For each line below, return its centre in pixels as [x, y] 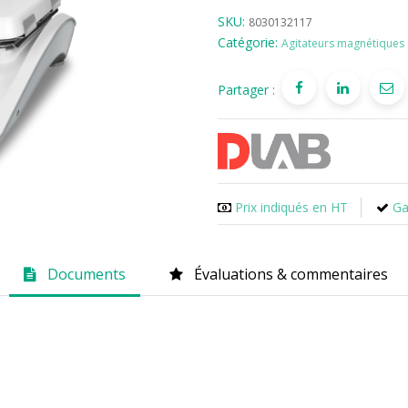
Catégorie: [248, 43]
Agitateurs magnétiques [343, 44]
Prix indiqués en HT [291, 208]
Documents [87, 274]
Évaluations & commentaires [291, 274]
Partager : [246, 90]
